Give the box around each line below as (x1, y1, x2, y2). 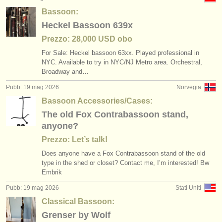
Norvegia (176, 84, 201, 91)
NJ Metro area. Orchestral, (126, 58, 202, 66)
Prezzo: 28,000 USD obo (42, 35, 132, 43)
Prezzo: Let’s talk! (42, 135, 108, 144)
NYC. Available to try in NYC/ (42, 58, 126, 66)
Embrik (42, 168, 62, 176)
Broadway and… (42, 68, 89, 75)
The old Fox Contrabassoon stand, (42, 110, 188, 119)
